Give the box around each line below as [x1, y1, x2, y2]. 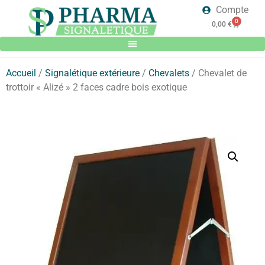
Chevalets [148, 67, 189, 79]
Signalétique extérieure [45, 67, 140, 79]
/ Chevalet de [189, 67, 247, 79]
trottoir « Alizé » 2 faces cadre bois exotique [6, 82, 187, 93]
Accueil [6, 67, 36, 79]
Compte [215, 4, 248, 15]
